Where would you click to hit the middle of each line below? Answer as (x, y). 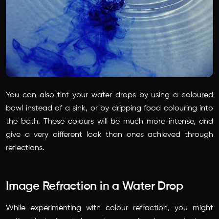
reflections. (25, 148)
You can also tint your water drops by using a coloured (109, 96)
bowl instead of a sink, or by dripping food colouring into (109, 109)
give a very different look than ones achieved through (109, 135)
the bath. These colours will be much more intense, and (109, 122)
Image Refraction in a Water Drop (95, 186)
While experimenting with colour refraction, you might (109, 208)
